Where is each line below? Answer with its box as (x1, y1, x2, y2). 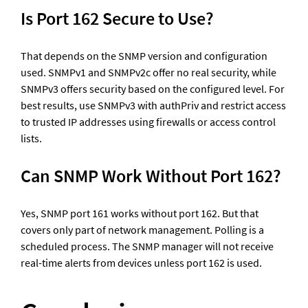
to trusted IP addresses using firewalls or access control (21, 115, 276, 129)
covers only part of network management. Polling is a (21, 223, 264, 237)
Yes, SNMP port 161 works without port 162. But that (21, 206, 258, 221)
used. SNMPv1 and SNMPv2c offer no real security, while (21, 65, 276, 80)
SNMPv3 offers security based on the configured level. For (21, 82, 285, 96)
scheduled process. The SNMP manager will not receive (21, 239, 274, 254)
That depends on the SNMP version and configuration (21, 49, 267, 63)
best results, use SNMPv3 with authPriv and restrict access (21, 98, 286, 113)
